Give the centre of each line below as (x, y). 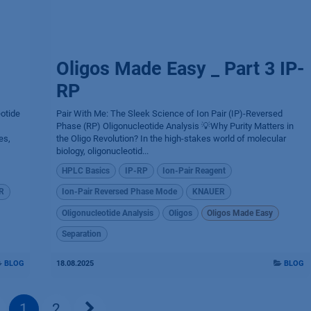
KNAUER (208, 192)
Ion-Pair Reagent (194, 170)
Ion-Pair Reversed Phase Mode (120, 192)
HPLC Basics (86, 170)
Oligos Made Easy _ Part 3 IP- (180, 68)
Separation (82, 234)
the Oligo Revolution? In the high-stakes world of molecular (171, 138)
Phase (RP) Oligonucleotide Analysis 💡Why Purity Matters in (175, 126)
